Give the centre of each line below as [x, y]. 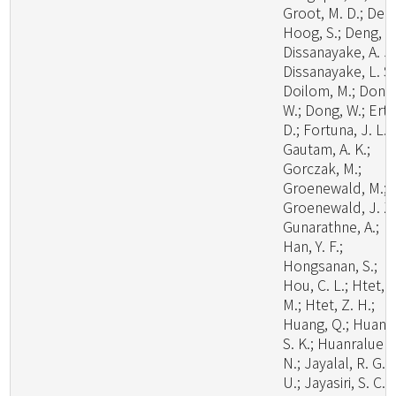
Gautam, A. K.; [327, 148]
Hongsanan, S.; [331, 265]
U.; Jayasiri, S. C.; [336, 382]
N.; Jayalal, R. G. [335, 362]
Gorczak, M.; [323, 168]
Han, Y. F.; [313, 246]
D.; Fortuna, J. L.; [337, 129]
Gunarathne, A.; [331, 226]
